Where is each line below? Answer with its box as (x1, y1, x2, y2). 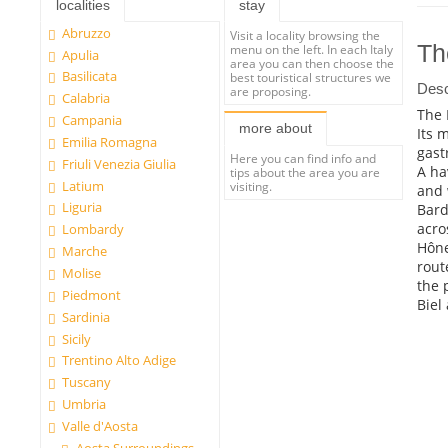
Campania (62, 111, 123, 130)
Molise (62, 264, 102, 282)
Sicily (62, 329, 92, 348)
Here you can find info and (230, 150, 377, 167)
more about (238, 120, 312, 137)
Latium (62, 176, 105, 195)
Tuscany (62, 373, 112, 392)
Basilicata (62, 67, 118, 86)
